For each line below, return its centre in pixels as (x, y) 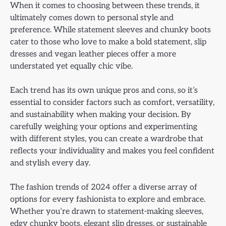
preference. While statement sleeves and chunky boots (110, 30)
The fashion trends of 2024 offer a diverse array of (104, 187)
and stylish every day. (50, 163)
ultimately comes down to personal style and (92, 17)
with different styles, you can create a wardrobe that (107, 138)
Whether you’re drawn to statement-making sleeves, (107, 212)
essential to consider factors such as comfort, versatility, (112, 102)
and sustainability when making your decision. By (101, 114)
